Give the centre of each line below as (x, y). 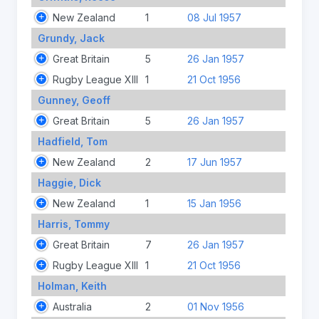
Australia (72, 306)
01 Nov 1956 (215, 306)
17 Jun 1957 (214, 162)
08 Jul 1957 (214, 17)
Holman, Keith (72, 286)
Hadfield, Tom (72, 141)
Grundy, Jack (71, 38)
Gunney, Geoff (74, 100)
